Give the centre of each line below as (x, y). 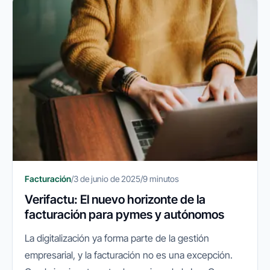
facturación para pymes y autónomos (124, 214)
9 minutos (161, 178)
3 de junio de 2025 (107, 178)
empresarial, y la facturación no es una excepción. (129, 255)
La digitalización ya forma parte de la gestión (117, 238)
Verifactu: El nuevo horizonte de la (115, 199)
